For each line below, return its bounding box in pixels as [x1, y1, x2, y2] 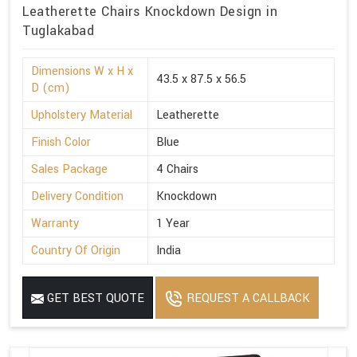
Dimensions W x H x [31, 63, 133, 80]
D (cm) [31, 80, 70, 97]
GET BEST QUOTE [44, 290, 144, 308]
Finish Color [31, 134, 91, 151]
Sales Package [31, 161, 108, 178]
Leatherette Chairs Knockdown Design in [22, 2, 277, 22]
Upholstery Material [31, 107, 132, 124]
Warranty [31, 215, 79, 233]
